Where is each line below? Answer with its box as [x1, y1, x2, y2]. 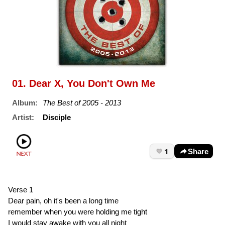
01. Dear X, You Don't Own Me [12, 78, 155, 89]
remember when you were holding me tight [8, 207, 147, 216]
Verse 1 [8, 185, 33, 194]
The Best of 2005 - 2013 [43, 98, 121, 107]
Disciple [43, 113, 71, 122]
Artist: [12, 113, 34, 122]
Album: [12, 98, 38, 107]
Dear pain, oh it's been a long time [8, 196, 119, 205]
